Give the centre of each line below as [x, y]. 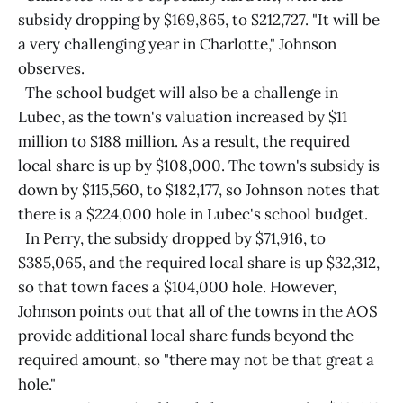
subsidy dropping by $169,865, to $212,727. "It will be [199, 20]
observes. [51, 68]
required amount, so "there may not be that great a [196, 360]
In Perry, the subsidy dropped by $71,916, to [172, 238]
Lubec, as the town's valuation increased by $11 [183, 117]
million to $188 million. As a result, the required [184, 141]
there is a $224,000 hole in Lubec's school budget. [193, 214]
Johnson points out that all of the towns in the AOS [198, 311]
